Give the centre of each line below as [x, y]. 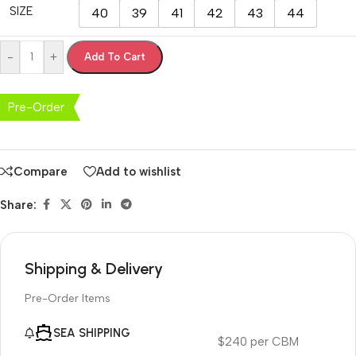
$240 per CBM [258, 341]
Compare [41, 171]
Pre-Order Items [68, 299]
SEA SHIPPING [92, 333]
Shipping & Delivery [94, 269]
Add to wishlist [139, 171]
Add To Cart [115, 57]
